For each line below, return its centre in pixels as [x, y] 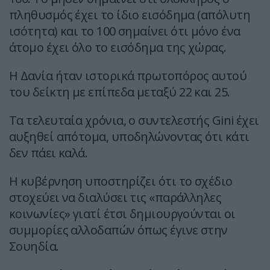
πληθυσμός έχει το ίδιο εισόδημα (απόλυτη [130, 15]
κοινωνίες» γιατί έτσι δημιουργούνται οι [122, 214]
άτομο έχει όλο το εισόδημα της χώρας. [118, 48]
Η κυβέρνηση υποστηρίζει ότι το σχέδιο [121, 181]
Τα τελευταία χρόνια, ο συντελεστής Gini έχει [134, 121]
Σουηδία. [34, 246]
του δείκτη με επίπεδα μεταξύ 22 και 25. [120, 92]
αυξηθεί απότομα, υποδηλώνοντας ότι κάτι [129, 137]
